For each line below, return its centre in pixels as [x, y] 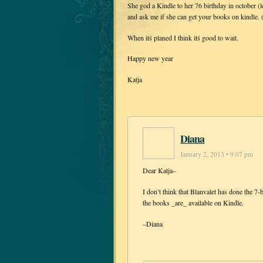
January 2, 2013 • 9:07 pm [217, 154]
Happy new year [150, 58]
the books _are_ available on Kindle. [193, 202]
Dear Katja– [159, 171]
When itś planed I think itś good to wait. [183, 37]
